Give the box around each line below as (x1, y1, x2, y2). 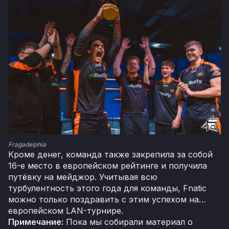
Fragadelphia (8, 141, 46, 149)
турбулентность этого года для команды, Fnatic (8, 183, 207, 194)
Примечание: (8, 217, 63, 227)
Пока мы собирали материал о (63, 217, 193, 227)
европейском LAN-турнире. (8, 205, 123, 216)
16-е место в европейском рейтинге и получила (8, 161, 207, 171)
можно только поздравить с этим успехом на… (8, 194, 206, 205)
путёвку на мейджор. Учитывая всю (8, 172, 157, 182)
